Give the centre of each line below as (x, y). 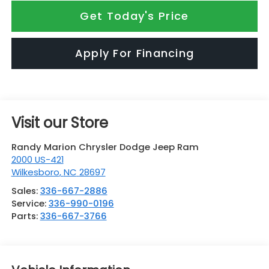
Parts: (26, 216)
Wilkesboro (35, 172)
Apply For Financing (134, 53)
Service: (30, 203)
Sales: (26, 190)
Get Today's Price (134, 16)
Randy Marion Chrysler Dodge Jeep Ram (105, 147)
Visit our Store (59, 122)
